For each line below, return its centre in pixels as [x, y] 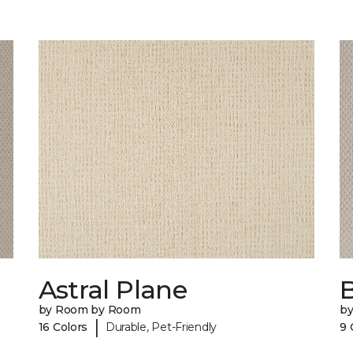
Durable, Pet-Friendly [161, 327]
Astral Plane [112, 290]
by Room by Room [89, 310]
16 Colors [63, 327]
